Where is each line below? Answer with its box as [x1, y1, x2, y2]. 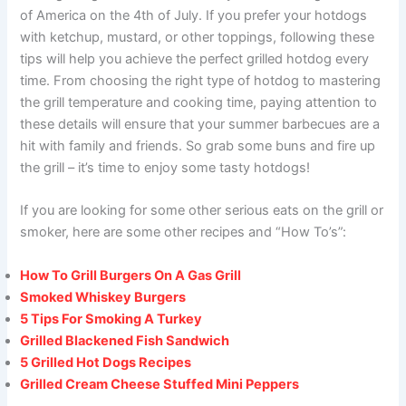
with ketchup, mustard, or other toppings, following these [20, 29, 375, 46]
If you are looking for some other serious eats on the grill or [20, 202, 384, 219]
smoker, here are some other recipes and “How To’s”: [20, 224, 347, 241]
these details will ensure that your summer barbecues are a [20, 116, 381, 133]
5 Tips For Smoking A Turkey [20, 310, 203, 327]
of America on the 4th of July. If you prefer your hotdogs [20, 7, 368, 24]
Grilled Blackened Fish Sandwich [20, 332, 230, 349]
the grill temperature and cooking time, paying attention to [20, 94, 378, 111]
